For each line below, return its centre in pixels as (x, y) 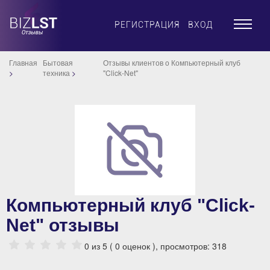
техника (56, 73)
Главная (23, 62)
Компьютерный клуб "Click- (130, 205)
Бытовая (58, 62)
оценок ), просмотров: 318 (173, 246)
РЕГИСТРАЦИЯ (147, 25)
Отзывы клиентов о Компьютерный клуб (172, 62)
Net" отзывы (63, 225)
